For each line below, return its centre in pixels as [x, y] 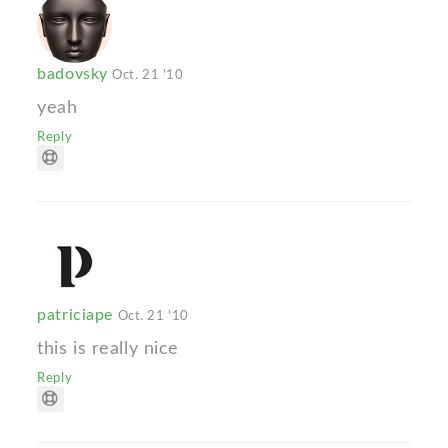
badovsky [75, 74]
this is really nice [108, 349]
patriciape [77, 315]
